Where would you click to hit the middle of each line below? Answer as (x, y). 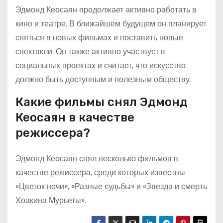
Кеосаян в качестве (75, 117)
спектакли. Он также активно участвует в (90, 52)
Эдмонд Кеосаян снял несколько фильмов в (97, 159)
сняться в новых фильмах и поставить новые (99, 38)
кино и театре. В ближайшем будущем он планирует (111, 24)
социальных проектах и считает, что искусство (101, 65)
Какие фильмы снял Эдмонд (102, 102)
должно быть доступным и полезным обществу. (103, 79)
